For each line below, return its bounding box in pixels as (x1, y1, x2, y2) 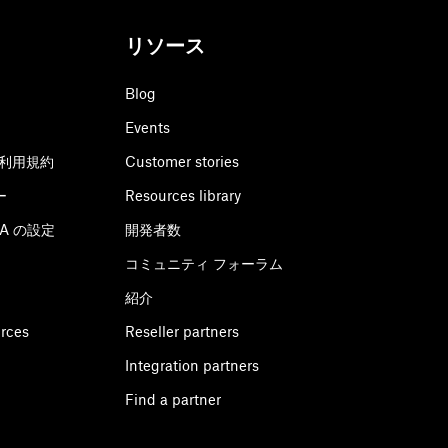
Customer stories (125, 153, 240, 171)
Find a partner (125, 391, 222, 409)
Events (125, 119, 171, 137)
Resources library (125, 187, 242, 205)
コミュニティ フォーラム (125, 255, 284, 273)
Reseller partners (125, 323, 240, 341)
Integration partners (125, 357, 260, 375)
